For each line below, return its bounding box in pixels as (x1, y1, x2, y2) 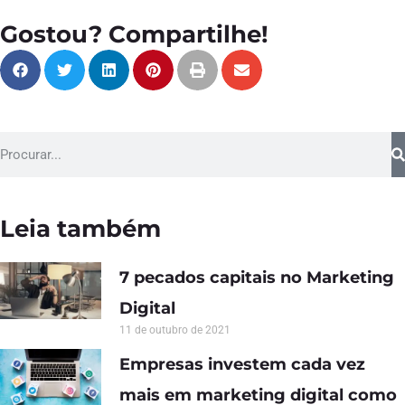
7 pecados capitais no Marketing (119, 268, 394, 288)
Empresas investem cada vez (119, 354, 365, 375)
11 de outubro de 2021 (119, 324, 231, 337)
